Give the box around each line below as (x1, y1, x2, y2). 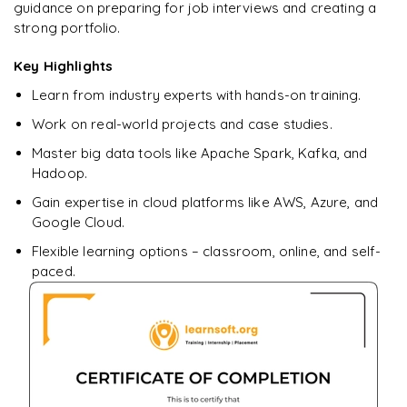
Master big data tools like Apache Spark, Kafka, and (32, 144, 368, 163)
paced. (32, 263, 75, 281)
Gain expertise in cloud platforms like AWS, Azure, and (32, 194, 379, 212)
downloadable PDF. (30, 61, 145, 79)
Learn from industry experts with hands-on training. (32, 86, 362, 104)
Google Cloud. (32, 213, 124, 232)
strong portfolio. (14, 19, 121, 37)
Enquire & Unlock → (137, 111, 270, 129)
